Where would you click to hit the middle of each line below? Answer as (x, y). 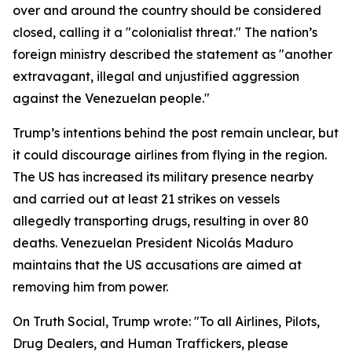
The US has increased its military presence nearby (163, 177)
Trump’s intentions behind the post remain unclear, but (176, 133)
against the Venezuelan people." (111, 98)
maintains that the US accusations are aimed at (157, 265)
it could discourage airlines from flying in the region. (170, 155)
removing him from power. (90, 287)
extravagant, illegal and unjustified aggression (156, 76)
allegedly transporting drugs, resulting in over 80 (161, 221)
